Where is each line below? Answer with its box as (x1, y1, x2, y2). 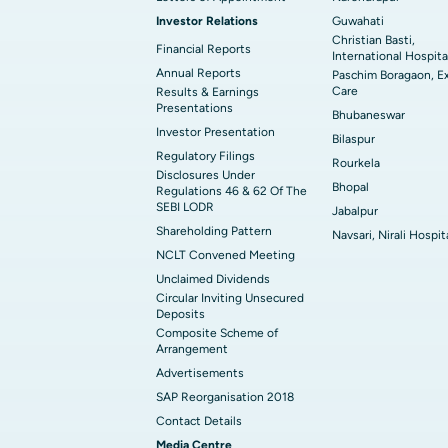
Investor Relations (156, 14, 258, 28)
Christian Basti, (332, 33, 415, 47)
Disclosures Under (156, 168, 255, 182)
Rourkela (332, 156, 380, 170)
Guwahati (332, 14, 384, 28)
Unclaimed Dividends (156, 272, 270, 286)
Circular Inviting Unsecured (156, 291, 304, 305)
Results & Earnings (156, 85, 259, 99)
